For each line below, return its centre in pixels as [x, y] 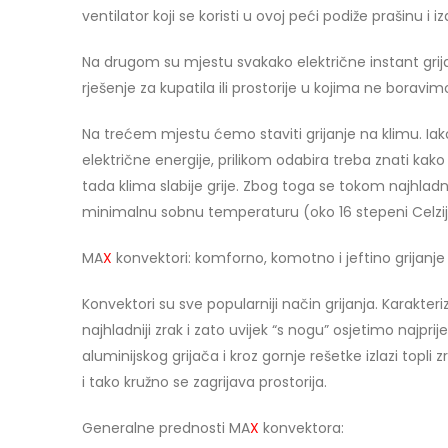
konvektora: [301, 427]
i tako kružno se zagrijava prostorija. [204, 381]
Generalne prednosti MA [166, 427]
